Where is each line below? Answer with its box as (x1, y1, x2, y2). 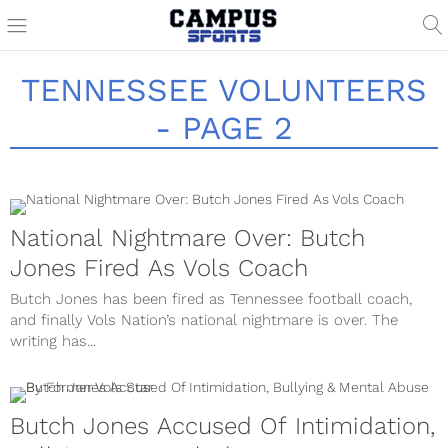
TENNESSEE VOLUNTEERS (21, 71, 427, 109)
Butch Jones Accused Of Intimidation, (10, 412, 435, 440)
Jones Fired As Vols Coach (10, 254, 308, 282)
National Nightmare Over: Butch (10, 224, 365, 252)
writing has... (10, 332, 96, 350)
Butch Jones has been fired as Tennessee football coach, (10, 290, 412, 308)
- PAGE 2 (155, 109, 293, 147)
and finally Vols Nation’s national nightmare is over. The (10, 311, 398, 329)
